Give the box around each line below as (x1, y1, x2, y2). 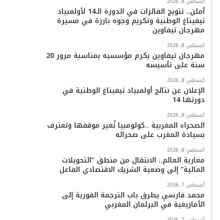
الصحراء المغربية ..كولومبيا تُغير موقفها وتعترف (47, 119, 205, 132)
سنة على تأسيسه (145, 58, 205, 72)
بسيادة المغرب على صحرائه (115, 128, 205, 141)
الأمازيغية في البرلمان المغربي (104, 198, 205, 211)
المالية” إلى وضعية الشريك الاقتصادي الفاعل (59, 163, 205, 176)
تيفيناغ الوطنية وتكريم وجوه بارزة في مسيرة (56, 14, 205, 27)
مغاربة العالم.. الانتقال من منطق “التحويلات (61, 154, 205, 167)
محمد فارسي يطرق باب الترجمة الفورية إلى (61, 189, 205, 202)
